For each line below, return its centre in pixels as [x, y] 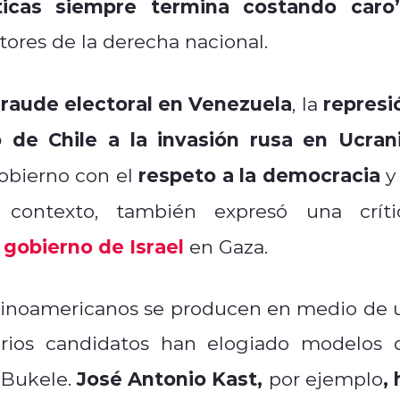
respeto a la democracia [259, 174]
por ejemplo [323, 378]
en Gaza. [231, 246]
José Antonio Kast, [167, 378]
